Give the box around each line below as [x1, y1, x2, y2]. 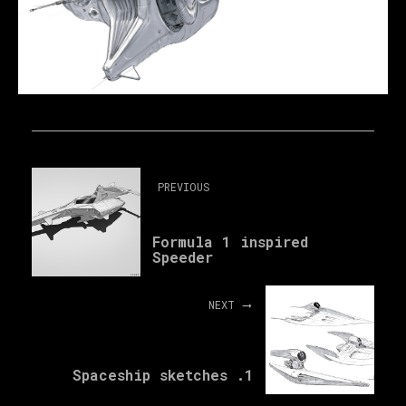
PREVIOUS [158, 179, 210, 194]
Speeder [152, 246, 213, 266]
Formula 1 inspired [152, 231, 308, 251]
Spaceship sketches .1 [72, 364, 254, 384]
